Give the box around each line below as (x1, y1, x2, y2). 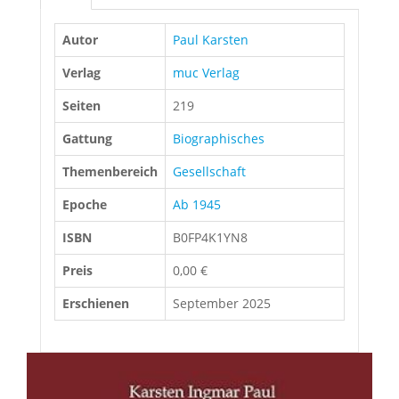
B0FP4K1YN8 (173, 229, 248, 246)
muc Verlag (173, 64, 240, 81)
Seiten (62, 97, 101, 114)
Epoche (62, 196, 107, 213)
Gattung (62, 130, 112, 147)
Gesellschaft (173, 163, 246, 180)
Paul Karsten (173, 31, 248, 48)
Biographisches (173, 130, 265, 147)
